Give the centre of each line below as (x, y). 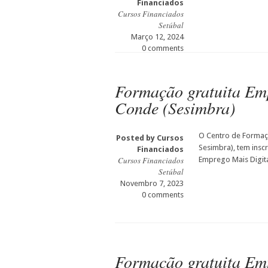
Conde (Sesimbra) (175, 108)
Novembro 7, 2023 (152, 183)
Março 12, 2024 (157, 37)
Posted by (136, 138)
